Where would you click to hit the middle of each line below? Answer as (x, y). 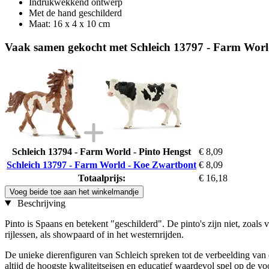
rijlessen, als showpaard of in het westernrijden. (94, 234)
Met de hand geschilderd (75, 13)
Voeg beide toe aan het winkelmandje (74, 192)
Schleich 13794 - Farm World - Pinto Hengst (101, 151)
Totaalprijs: (101, 178)
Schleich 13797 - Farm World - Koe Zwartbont (101, 165)
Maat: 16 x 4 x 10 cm (69, 24)
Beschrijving (40, 203)
